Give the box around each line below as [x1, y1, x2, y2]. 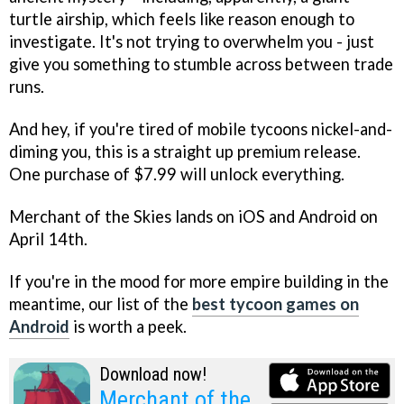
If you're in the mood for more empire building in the [9, 271, 389, 291]
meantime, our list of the [9, 293, 192, 314]
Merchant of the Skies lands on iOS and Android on [9, 207, 378, 227]
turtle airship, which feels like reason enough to [9, 9, 354, 30]
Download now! [99, 363, 207, 385]
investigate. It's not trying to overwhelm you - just [9, 32, 374, 52]
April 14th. [9, 229, 87, 250]
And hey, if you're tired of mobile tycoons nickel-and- [9, 119, 392, 140]
